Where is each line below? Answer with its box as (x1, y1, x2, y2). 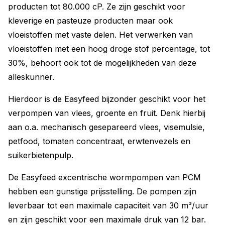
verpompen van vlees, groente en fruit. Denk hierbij (8, 108, 205, 118)
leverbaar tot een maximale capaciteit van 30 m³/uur (8, 200, 208, 210)
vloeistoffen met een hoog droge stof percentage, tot (8, 44, 210, 54)
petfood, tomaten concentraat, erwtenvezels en (8, 136, 190, 146)
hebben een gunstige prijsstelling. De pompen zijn (8, 186, 196, 196)
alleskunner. (8, 72, 54, 82)
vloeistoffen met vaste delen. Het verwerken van (8, 30, 193, 40)
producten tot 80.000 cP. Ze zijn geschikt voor (8, 2, 185, 12)
